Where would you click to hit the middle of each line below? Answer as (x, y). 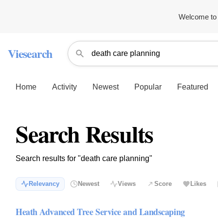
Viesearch (30, 53)
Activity (64, 87)
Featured (193, 87)
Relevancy (44, 184)
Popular (148, 87)
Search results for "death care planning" (84, 158)
